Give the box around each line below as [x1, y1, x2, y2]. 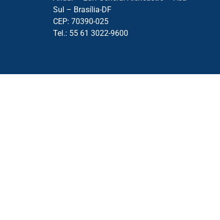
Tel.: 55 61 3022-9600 [53, 28, 128, 38]
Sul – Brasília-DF [53, 5, 111, 15]
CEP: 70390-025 [53, 17, 109, 27]
